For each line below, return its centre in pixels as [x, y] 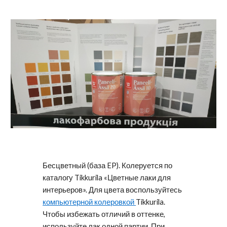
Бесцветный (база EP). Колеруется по [108, 165]
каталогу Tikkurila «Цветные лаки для [107, 177]
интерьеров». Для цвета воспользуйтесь [112, 190]
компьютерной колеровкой [89, 202]
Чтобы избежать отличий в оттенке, [104, 214]
